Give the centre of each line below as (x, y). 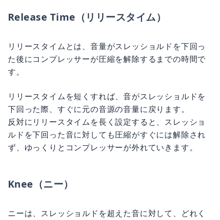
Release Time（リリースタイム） (87, 17)
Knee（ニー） (41, 184)
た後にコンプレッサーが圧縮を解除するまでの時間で (107, 59)
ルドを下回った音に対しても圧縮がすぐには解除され (107, 135)
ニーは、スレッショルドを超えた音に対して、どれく (107, 213)
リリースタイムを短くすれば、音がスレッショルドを (107, 96)
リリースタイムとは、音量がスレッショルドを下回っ (107, 46)
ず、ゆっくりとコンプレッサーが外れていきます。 (103, 147)
